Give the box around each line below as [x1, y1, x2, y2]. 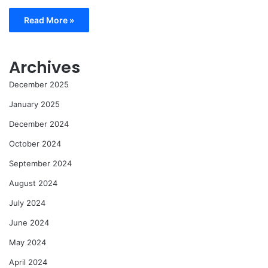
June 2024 [9, 217, 49, 227]
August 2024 [9, 178, 57, 188]
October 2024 [9, 138, 61, 148]
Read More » [24, 14, 74, 25]
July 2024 [9, 197, 45, 208]
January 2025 [9, 99, 60, 109]
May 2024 [9, 237, 46, 247]
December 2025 [9, 79, 69, 89]
